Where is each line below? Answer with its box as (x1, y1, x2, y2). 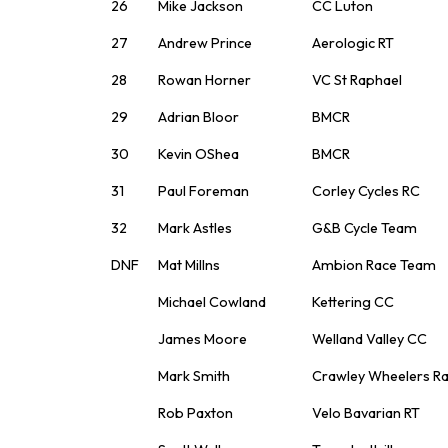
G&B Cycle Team (312, 218, 417, 237)
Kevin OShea (158, 144, 239, 163)
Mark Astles (158, 218, 232, 237)
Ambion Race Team (312, 255, 436, 274)
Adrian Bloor (158, 107, 239, 126)
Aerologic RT (312, 33, 394, 52)
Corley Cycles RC (312, 181, 420, 200)
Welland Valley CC (312, 329, 427, 348)
